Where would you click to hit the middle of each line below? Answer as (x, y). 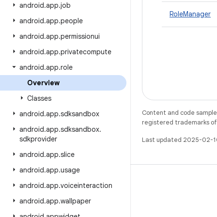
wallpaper (76, 201)
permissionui (80, 36)
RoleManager (190, 14)
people (72, 21)
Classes (39, 98)
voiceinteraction (86, 186)
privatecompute (86, 52)
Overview (43, 83)
